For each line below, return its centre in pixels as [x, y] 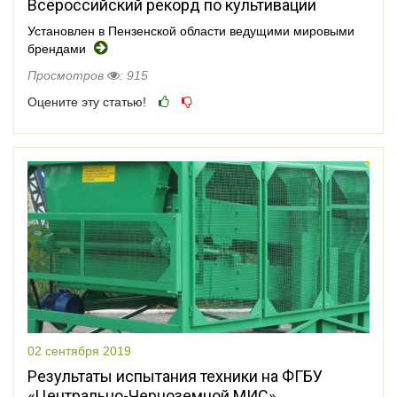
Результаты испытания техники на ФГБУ [175, 376]
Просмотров [67, 75]
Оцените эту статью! [87, 101]
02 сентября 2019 [79, 350]
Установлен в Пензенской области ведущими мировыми [191, 31]
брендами [58, 48]
